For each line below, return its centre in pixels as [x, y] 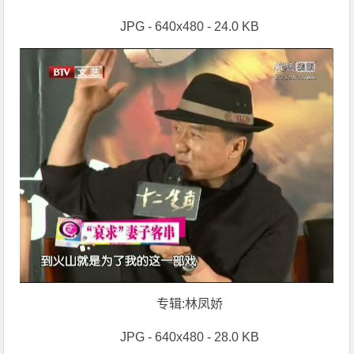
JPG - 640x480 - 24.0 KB [189, 26]
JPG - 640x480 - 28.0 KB [189, 337]
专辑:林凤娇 [189, 304]
